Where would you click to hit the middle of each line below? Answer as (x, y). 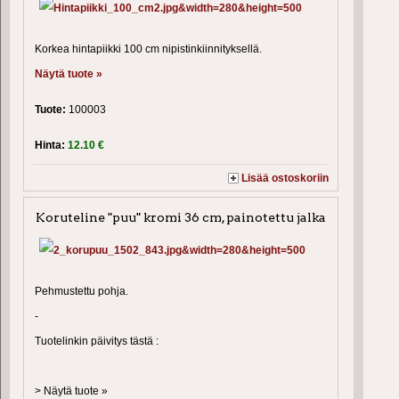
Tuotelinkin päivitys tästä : (97, 341)
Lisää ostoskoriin (285, 178)
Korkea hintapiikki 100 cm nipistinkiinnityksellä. (148, 49)
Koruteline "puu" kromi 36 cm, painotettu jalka (181, 217)
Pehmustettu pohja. (81, 291)
